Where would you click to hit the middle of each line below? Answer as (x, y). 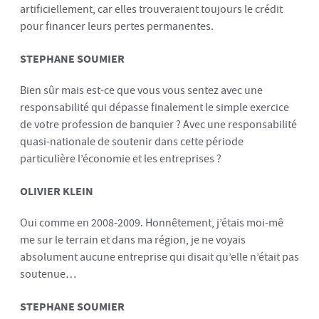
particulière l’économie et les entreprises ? (121, 159)
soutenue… (48, 274)
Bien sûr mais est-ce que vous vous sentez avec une (141, 90)
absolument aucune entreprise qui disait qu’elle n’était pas (159, 257)
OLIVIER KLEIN (57, 190)
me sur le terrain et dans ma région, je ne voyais (133, 240)
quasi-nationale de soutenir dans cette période (132, 142)
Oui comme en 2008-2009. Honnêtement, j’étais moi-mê (152, 223)
